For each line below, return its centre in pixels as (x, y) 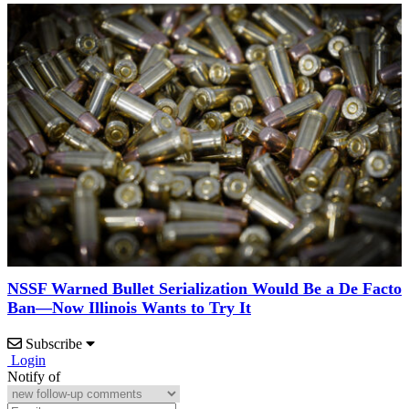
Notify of (34, 377)
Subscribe (54, 344)
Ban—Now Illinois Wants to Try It (129, 308)
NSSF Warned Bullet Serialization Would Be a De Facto (204, 289)
